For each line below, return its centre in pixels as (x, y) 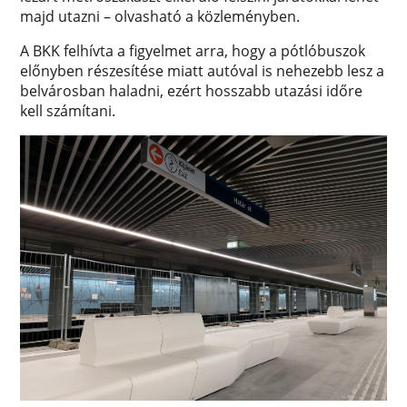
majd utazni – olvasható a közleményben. (160, 17)
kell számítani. (68, 111)
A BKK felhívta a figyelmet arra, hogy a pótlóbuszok (193, 51)
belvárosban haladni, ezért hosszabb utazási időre (192, 91)
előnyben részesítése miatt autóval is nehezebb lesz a (203, 71)
